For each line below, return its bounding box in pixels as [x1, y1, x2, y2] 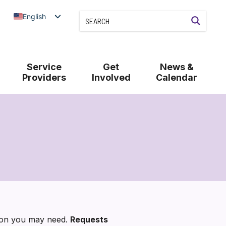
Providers [22, 72, 66, 83]
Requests [70, 214, 108, 224]
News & [159, 62, 194, 72]
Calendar [156, 72, 198, 83]
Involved [91, 72, 131, 83]
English [22, 12, 46, 21]
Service [26, 62, 62, 72]
